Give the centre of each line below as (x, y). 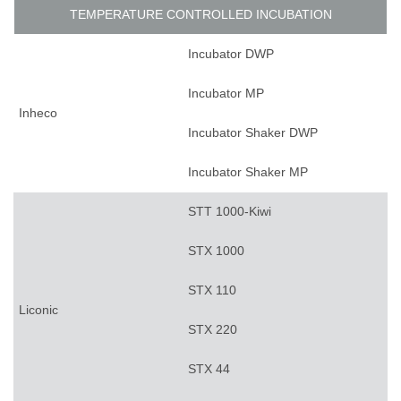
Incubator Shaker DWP (253, 133)
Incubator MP (226, 94)
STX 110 (212, 290)
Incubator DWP (231, 54)
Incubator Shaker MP (248, 172)
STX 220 (213, 330)
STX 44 (209, 369)
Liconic (38, 310)
